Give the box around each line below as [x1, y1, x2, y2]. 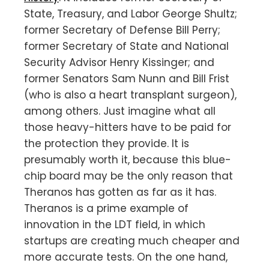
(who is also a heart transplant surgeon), [24, 87, 237, 102]
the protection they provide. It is [24, 136, 189, 151]
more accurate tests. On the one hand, [24, 249, 228, 264]
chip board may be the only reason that [24, 168, 233, 183]
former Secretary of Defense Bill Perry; [24, 22, 220, 37]
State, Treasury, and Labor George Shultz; [24, 6, 237, 21]
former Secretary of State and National [24, 38, 229, 53]
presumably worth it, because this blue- [24, 152, 231, 167]
